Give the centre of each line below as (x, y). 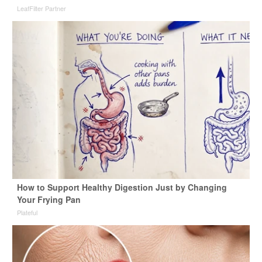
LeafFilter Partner (41, 8)
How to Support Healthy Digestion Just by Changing (122, 187)
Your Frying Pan (49, 200)
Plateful (27, 213)
